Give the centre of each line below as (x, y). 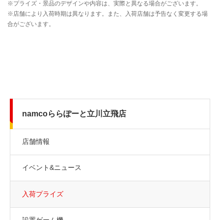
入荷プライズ (43, 194)
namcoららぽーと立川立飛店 (74, 113)
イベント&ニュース (52, 167)
